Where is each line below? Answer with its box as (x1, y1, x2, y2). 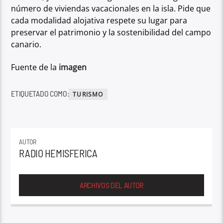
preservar (11, 26, 50, 38)
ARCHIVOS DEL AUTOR (79, 180, 144, 190)
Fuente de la (11, 62, 57, 73)
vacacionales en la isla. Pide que (92, 2, 211, 14)
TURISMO (73, 90, 104, 99)
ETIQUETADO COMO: (11, 88, 69, 98)
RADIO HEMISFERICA (19, 146, 98, 159)
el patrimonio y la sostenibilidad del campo (50, 26, 212, 38)
